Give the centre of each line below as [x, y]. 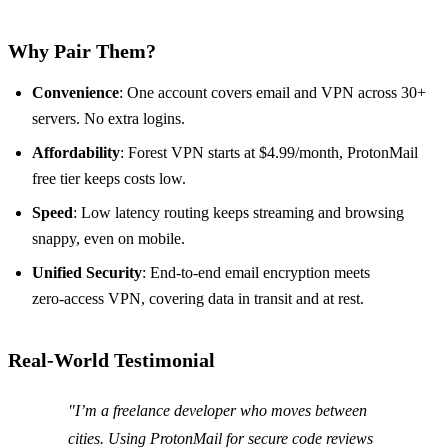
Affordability [76, 153]
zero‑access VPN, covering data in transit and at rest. [198, 299]
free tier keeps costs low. [109, 179]
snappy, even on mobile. [108, 239]
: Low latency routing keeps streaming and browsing [238, 213]
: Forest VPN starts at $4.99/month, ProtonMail [269, 153]
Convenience [75, 93]
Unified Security [87, 273]
